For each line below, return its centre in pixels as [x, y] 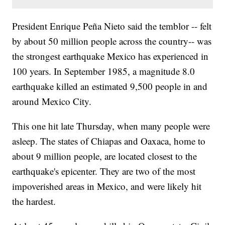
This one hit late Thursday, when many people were [111, 126]
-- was [200, 41]
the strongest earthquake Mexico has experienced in [110, 56]
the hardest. [34, 201]
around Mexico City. [52, 101]
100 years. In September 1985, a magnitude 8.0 [104, 71]
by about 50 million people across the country [100, 41]
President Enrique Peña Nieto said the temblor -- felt [112, 26]
